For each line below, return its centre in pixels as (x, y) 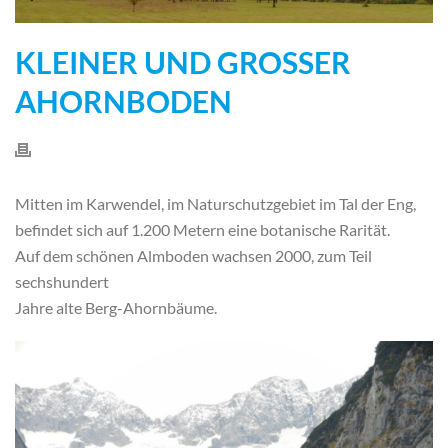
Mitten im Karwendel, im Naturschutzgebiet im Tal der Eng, (215, 204)
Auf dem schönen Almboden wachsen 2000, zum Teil (193, 256)
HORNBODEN (112, 101)
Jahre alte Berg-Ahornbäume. (116, 308)
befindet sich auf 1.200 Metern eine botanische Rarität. (202, 230)
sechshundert (62, 282)
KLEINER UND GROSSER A (183, 62)
